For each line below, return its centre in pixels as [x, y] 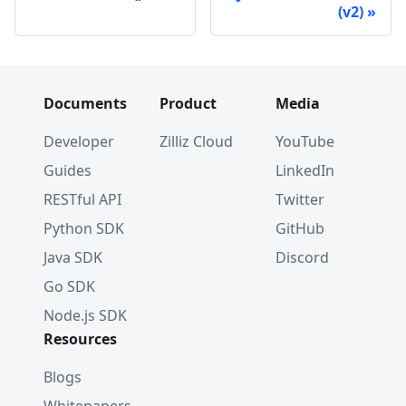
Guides [68, 170]
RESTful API [82, 199]
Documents [85, 103]
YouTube [305, 141]
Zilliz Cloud [196, 141]
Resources [80, 339]
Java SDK [73, 257]
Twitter [300, 199]
